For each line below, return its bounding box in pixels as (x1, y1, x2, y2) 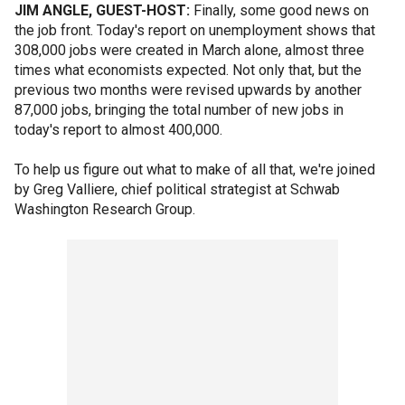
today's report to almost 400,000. (14, 121, 222, 138)
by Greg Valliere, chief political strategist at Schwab (14, 181, 340, 198)
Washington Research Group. (14, 201, 195, 218)
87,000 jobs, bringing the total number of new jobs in (14, 101, 344, 118)
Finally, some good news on (190, 2, 369, 19)
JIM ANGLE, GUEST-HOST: (14, 2, 190, 19)
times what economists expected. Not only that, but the (14, 61, 362, 79)
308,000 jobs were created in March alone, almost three (14, 42, 364, 59)
